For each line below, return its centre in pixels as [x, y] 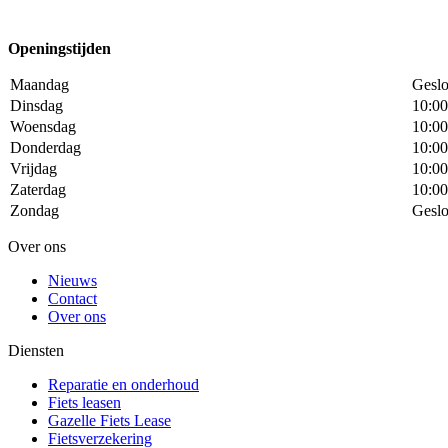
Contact [72, 299]
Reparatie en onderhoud [123, 385]
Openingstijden [59, 49]
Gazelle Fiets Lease [109, 421]
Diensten [36, 351]
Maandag [39, 85]
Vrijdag [33, 169]
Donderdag [45, 148]
